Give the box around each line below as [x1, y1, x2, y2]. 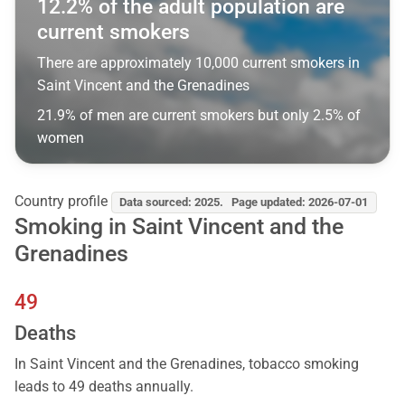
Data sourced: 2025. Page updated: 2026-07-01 [119, 195, 369, 210]
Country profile [14, 193, 108, 211]
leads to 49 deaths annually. [14, 377, 193, 395]
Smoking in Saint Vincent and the [14, 212, 344, 240]
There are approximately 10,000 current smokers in [37, 54, 360, 72]
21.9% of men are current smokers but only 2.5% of [37, 107, 361, 125]
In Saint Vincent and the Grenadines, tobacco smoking [14, 354, 359, 372]
